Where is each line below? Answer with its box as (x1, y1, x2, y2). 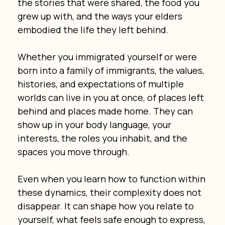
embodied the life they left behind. (17, 23, 169, 36)
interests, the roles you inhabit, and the (17, 132, 189, 144)
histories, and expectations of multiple (17, 77, 186, 90)
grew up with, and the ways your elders (17, 10, 184, 22)
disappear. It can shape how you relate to (17, 199, 196, 212)
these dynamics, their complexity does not (17, 186, 203, 198)
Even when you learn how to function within (17, 172, 207, 185)
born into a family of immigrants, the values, (17, 64, 206, 76)
